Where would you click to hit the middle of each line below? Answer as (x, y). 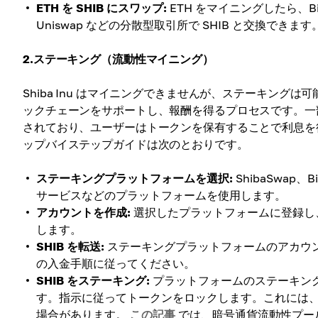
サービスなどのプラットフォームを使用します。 (161, 196)
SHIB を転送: (70, 247)
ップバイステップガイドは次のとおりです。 (136, 144)
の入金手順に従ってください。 (116, 264)
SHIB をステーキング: (93, 281)
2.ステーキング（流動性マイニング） (118, 59)
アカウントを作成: (83, 213)
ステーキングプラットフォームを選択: (135, 179)
